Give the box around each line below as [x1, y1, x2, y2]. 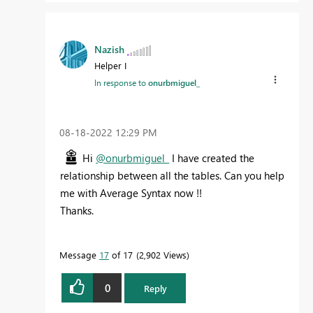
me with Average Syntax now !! [60, 186, 202, 201]
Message [59, 249, 99, 261]
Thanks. [60, 203, 94, 218]
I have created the [169, 151, 254, 166]
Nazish [94, 43, 124, 57]
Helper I [94, 59, 126, 72]
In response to [94, 77, 148, 89]
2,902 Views [139, 249, 187, 261]
